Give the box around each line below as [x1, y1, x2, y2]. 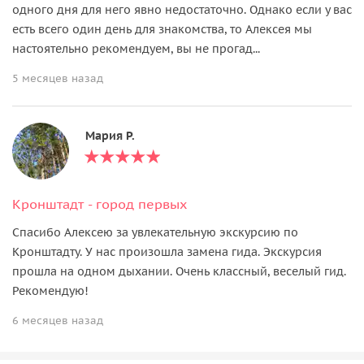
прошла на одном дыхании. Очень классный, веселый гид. [12, 263, 346, 279]
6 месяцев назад [12, 313, 103, 327]
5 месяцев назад [12, 71, 103, 85]
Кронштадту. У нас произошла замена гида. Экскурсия [12, 244, 322, 259]
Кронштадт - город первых [12, 195, 187, 212]
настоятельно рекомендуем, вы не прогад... [12, 41, 260, 56]
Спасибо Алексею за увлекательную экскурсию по [12, 224, 298, 240]
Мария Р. [85, 128, 135, 143]
